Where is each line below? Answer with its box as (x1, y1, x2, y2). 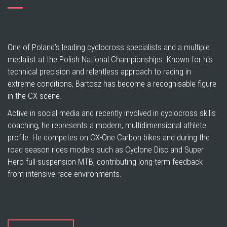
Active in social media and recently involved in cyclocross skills (8, 108, 216, 118)
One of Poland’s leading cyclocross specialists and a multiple (8, 42, 210, 52)
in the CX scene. (8, 91, 62, 101)
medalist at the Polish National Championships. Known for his (8, 54, 213, 64)
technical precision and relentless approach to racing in (8, 66, 191, 77)
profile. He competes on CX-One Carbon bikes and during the (8, 132, 210, 142)
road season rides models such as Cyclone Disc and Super (8, 144, 204, 155)
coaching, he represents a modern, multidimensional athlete (8, 120, 206, 130)
